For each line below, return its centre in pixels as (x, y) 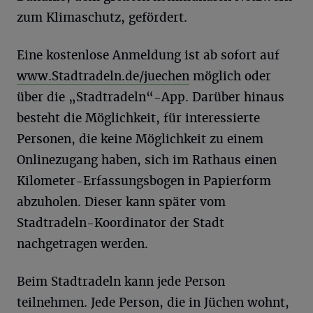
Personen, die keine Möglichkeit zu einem (140, 139)
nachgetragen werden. (82, 243)
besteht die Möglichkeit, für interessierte (138, 118)
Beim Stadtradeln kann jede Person (121, 281)
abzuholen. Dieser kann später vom (121, 202)
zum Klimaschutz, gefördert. (102, 17)
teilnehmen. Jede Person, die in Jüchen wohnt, (153, 302)
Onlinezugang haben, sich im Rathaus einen (147, 160)
